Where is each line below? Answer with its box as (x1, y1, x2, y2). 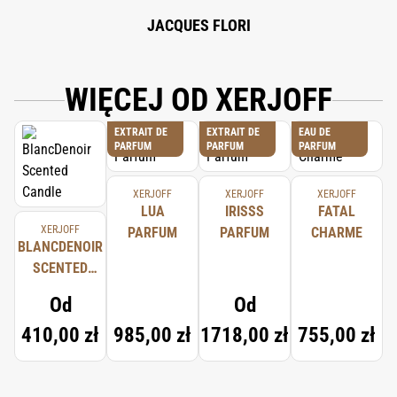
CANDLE (36, 281, 84, 298)
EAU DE (299, 126, 331, 138)
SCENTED (33, 260, 88, 276)
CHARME (311, 224, 362, 241)
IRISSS (225, 203, 264, 220)
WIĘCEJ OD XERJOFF (65, 82, 332, 119)
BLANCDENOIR (18, 238, 103, 255)
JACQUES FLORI (146, 16, 251, 35)
